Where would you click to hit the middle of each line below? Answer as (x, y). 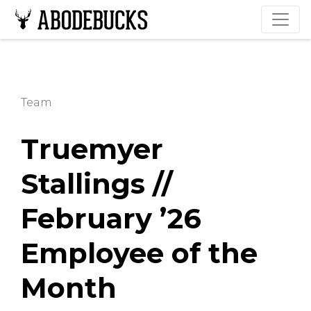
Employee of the (139, 253)
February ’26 (111, 218)
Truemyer (92, 149)
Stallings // (97, 184)
